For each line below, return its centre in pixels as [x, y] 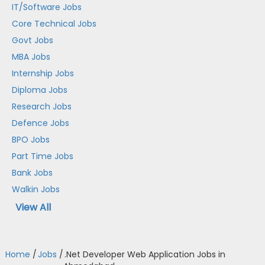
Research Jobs [42, 106]
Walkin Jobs [36, 189]
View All [33, 207]
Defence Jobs [41, 123]
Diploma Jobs [40, 90]
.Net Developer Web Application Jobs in [145, 255]
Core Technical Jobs [54, 23]
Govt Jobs [33, 40]
